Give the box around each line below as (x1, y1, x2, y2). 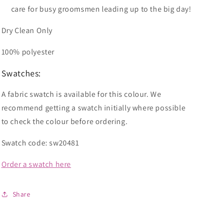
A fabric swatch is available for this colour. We (1, 89, 162, 99)
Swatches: (1, 68, 41, 79)
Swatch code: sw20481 (1, 138, 79, 148)
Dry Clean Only (1, 25, 53, 36)
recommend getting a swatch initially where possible (1, 103, 186, 113)
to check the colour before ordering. (1, 116, 128, 127)
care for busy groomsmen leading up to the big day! (11, 4, 194, 14)
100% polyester (1, 47, 54, 57)
